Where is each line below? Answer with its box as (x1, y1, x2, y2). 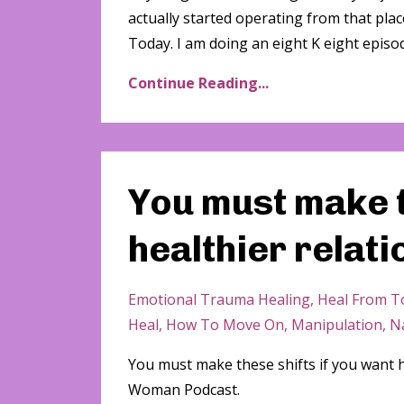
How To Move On (166, 315, 284, 335)
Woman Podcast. (128, 380, 240, 400)
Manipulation (291, 315, 382, 335)
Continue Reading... (128, 73, 269, 94)
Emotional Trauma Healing (128, 289, 310, 310)
